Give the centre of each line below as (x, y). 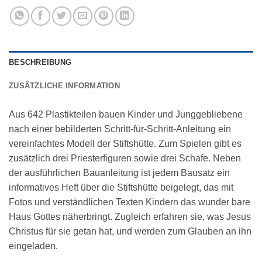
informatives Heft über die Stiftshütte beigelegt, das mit (121, 188)
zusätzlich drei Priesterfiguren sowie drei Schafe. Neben (125, 158)
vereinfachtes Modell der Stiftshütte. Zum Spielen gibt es (125, 144)
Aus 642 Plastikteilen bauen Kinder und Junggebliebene (126, 115)
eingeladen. (33, 246)
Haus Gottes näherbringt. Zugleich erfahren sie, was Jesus (130, 217)
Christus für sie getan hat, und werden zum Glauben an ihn (130, 232)
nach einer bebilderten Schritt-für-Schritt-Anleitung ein (120, 129)
